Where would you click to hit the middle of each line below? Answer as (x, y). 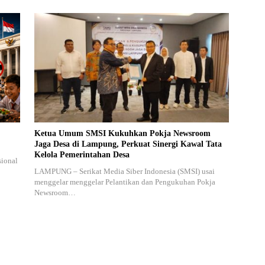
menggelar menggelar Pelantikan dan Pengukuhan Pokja (125, 182)
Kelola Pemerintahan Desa (82, 155)
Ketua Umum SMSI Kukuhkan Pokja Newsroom (122, 134)
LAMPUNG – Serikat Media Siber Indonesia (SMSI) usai (124, 172)
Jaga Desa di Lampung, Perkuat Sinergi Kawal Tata (128, 144)
